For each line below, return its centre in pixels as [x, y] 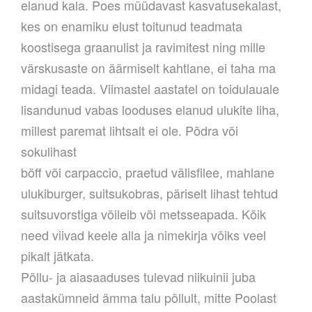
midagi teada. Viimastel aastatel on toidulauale [150, 89]
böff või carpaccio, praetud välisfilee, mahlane [148, 172]
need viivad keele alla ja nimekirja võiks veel [143, 235]
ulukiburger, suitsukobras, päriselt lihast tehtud [149, 193]
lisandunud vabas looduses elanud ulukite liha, [150, 110]
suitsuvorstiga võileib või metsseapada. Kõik [143, 214]
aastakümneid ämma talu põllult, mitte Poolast [149, 298]
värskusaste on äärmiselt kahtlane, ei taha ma [148, 68]
